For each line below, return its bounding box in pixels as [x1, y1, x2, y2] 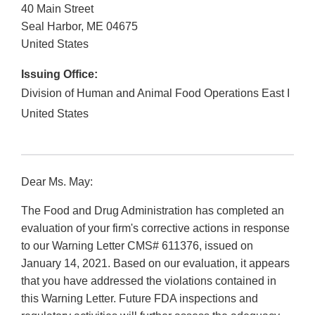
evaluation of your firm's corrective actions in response [21, 222, 290, 235]
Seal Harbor [21, 20, 81, 33]
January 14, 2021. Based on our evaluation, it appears [21, 257, 290, 270]
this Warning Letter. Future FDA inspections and [21, 292, 258, 305]
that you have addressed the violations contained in [21, 275, 276, 288]
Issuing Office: [21, 68, 98, 81]
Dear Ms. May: [21, 176, 93, 188]
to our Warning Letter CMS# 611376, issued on [21, 240, 253, 252]
